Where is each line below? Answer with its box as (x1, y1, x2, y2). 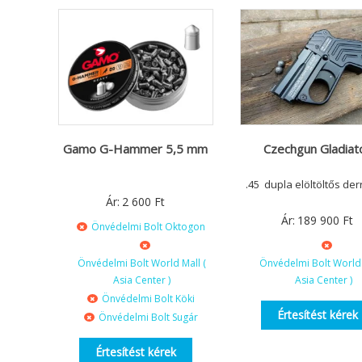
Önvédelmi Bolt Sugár (98, 310, 198, 325)
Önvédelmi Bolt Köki (101, 292, 195, 306)
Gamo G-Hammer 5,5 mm (63, 141, 208, 158)
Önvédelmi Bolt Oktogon (90, 220, 205, 234)
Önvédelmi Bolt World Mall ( (77, 256, 206, 271)
